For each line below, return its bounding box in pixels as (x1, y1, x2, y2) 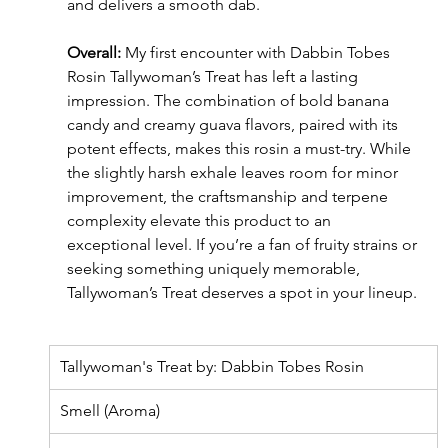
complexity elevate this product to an (66, 211, 335, 231)
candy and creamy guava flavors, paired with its (66, 115, 402, 135)
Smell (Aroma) (59, 401, 160, 421)
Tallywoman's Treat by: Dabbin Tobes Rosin (59, 357, 364, 377)
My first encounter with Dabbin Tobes (120, 43, 394, 63)
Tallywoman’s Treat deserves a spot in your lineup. (66, 283, 417, 303)
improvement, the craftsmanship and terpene (66, 187, 392, 207)
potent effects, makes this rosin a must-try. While (66, 139, 415, 159)
